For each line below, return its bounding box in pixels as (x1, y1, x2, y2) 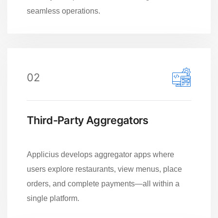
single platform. (27, 194, 79, 202)
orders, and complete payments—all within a (27, 179, 180, 188)
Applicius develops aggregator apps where (27, 150, 174, 159)
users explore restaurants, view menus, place (27, 164, 182, 173)
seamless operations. (27, 6, 100, 15)
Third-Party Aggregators (27, 113, 148, 127)
